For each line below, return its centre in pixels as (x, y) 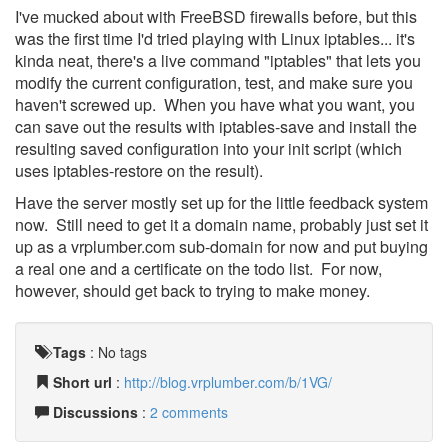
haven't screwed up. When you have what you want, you (215, 104)
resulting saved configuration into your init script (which (208, 148)
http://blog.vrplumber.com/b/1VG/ (228, 382)
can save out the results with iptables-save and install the (216, 126)
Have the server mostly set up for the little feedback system (221, 202)
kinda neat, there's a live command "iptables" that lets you (218, 60)
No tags (122, 352)
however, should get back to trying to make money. (192, 290)
